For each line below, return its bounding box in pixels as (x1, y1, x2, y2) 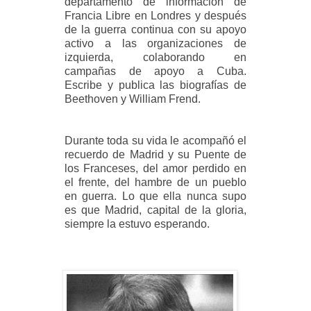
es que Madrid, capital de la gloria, (65, 204, 246, 217)
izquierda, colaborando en (65, 51, 246, 64)
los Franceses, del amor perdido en (65, 162, 246, 175)
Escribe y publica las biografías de (65, 79, 246, 92)
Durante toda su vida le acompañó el (65, 135, 246, 147)
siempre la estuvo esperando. (65, 218, 210, 230)
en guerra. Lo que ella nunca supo (65, 190, 246, 203)
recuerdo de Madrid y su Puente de (65, 149, 246, 161)
